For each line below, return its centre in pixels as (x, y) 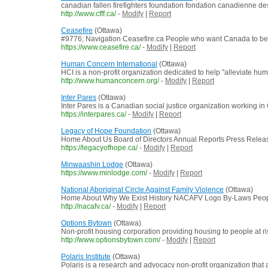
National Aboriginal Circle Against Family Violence (142, 190)
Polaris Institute (86, 257)
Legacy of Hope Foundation (106, 131)
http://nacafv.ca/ (86, 207)
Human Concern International (109, 64)
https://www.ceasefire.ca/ (101, 48)
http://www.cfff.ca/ (89, 14)
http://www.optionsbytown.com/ (111, 240)
